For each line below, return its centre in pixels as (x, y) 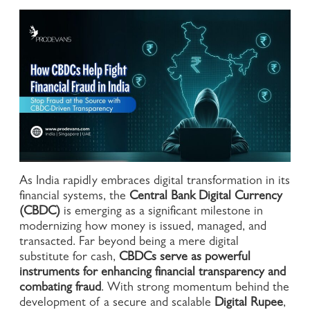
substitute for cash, (69, 258)
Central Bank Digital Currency (206, 198)
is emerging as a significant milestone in (162, 213)
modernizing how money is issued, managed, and (143, 228)
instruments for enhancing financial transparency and (153, 274)
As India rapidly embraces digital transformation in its (155, 182)
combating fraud (60, 289)
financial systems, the (74, 198)
